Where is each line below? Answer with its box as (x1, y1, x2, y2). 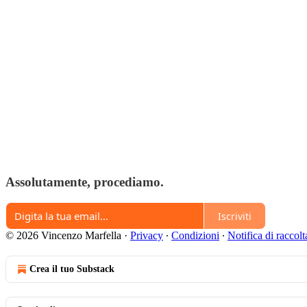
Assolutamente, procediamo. (5, 174, 164, 189)
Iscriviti (218, 209, 251, 223)
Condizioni (171, 230, 219, 242)
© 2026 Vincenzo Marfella (5, 230, 121, 242)
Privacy (130, 230, 163, 242)
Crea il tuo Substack (29, 264, 114, 275)
